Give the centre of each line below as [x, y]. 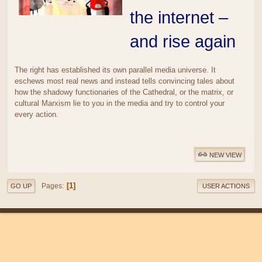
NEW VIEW [225, 155]
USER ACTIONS [226, 186]
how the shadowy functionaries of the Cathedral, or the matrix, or [124, 92]
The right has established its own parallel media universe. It [115, 70]
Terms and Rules [124, 256]
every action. [37, 115]
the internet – [179, 18]
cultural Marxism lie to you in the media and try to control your [120, 104]
